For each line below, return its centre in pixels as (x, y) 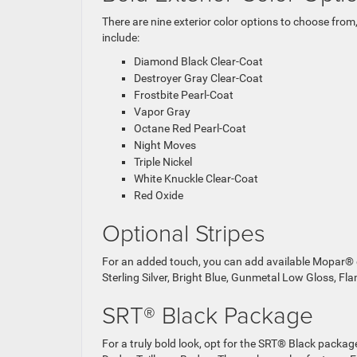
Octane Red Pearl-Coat (190, 129)
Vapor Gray (162, 112)
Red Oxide (159, 196)
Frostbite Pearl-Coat (184, 95)
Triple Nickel (163, 162)
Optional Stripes (184, 233)
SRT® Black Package (208, 315)
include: (121, 38)
